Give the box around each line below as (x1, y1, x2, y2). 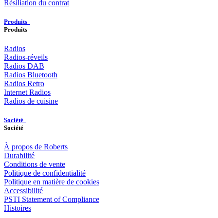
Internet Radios (4, 88, 51, 96)
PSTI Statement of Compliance (4, 195, 99, 204)
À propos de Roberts (4, 143, 68, 151)
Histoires (4, 204, 31, 213)
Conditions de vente (4, 160, 65, 169)
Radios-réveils (4, 53, 48, 61)
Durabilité (4, 151, 35, 160)
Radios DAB (4, 61, 44, 70)
